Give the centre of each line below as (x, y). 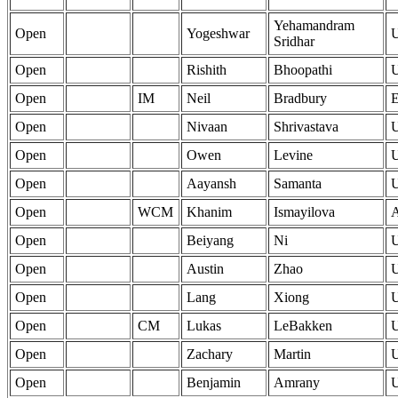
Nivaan (207, 127)
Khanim (209, 212)
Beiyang (210, 241)
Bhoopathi (303, 70)
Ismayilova (304, 212)
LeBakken (303, 326)
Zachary (210, 354)
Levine (293, 155)
